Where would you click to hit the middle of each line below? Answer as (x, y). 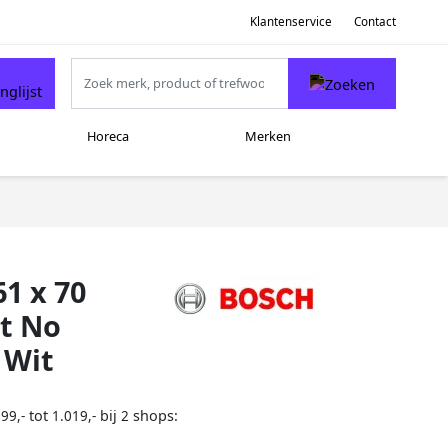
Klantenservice (290, 21)
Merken (267, 136)
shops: (153, 416)
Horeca (107, 136)
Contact (375, 21)
